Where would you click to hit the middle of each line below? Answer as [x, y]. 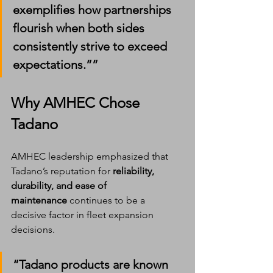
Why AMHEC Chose [77, 103]
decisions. [33, 230]
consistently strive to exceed [91, 47]
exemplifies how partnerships [94, 10]
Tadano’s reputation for [62, 171]
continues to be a [107, 200]
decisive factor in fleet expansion [83, 215]
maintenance [39, 200]
